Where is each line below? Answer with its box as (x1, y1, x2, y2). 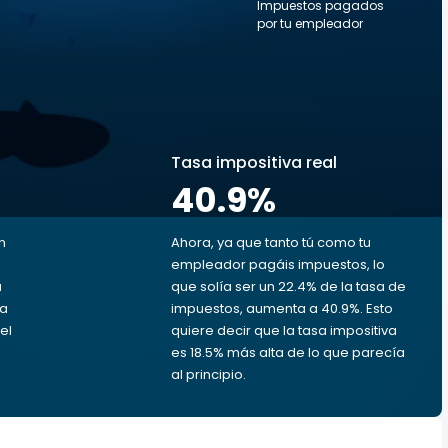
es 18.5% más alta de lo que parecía (171, 343, 405, 362)
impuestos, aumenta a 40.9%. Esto (171, 299, 393, 318)
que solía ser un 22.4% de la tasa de (171, 277, 406, 296)
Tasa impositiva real (171, 151, 337, 174)
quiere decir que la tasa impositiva (171, 321, 397, 340)
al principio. (171, 365, 246, 384)
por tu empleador (257, 15, 363, 32)
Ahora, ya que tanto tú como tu (171, 233, 371, 252)
